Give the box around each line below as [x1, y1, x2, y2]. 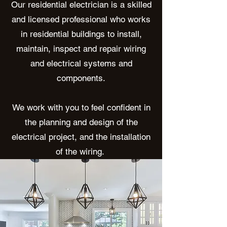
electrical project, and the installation [12, 132, 150, 142]
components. [57, 73, 105, 83]
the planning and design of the [24, 117, 138, 127]
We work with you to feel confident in [12, 102, 150, 112]
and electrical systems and [30, 58, 132, 68]
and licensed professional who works [12, 14, 150, 24]
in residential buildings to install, [20, 29, 142, 39]
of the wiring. [55, 146, 107, 157]
